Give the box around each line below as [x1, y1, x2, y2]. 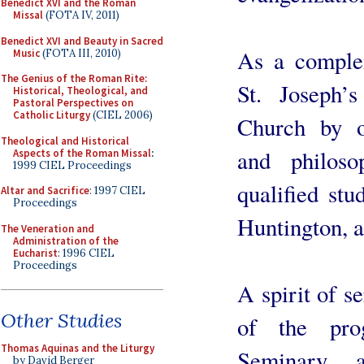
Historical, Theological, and [13, 84, 148, 97]
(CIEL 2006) [90, 108, 153, 122]
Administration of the [13, 233, 119, 248]
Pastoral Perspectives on [13, 96, 133, 110]
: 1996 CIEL [58, 245, 115, 260]
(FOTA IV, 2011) [43, 8, 119, 22]
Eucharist [13, 245, 58, 260]
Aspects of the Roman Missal [13, 145, 151, 160]
